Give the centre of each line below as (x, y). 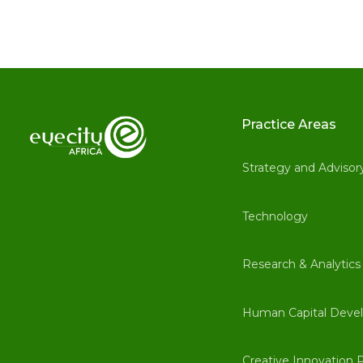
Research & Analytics (301, 265)
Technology (275, 216)
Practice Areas (288, 124)
